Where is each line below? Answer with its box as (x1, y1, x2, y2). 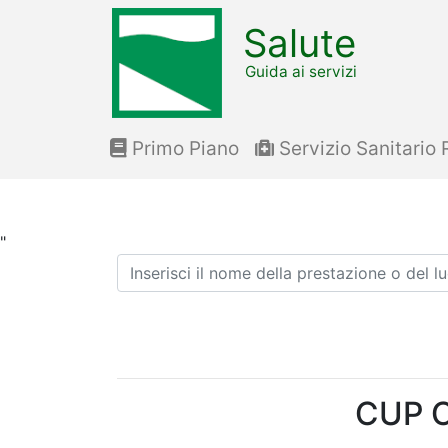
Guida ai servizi (244, 61, 357, 81)
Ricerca (116, 255, 172, 275)
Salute (243, 19, 357, 66)
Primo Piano (127, 137, 239, 160)
